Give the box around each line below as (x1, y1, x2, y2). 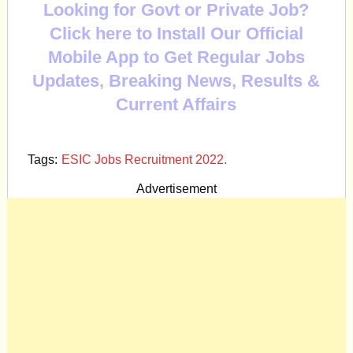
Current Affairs (116, 95, 237, 114)
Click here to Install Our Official (49, 24, 303, 43)
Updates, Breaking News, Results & (32, 71, 321, 91)
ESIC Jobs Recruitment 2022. (61, 153, 227, 166)
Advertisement (136, 182, 217, 195)
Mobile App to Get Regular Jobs (47, 47, 305, 67)
